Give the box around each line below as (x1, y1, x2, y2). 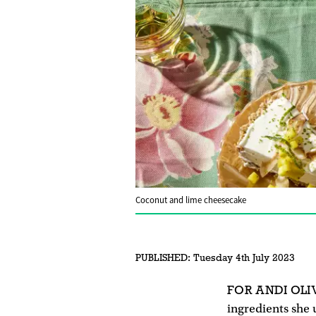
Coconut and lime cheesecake (135, 195, 246, 207)
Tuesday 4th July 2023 (190, 252, 295, 265)
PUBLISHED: (135, 252, 190, 265)
